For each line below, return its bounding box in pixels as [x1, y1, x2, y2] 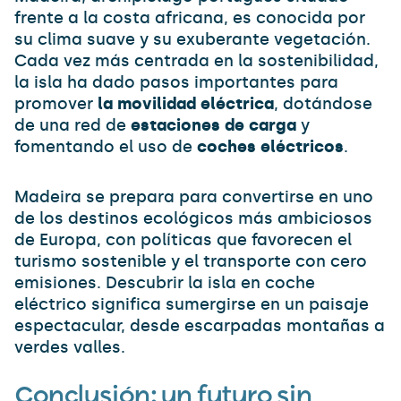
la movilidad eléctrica [98, 94, 274, 114]
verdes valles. [14, 337, 125, 357]
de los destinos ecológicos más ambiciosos [14, 209, 372, 228]
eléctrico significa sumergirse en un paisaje [14, 294, 369, 314]
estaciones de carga [131, 115, 296, 135]
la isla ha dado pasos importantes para [14, 73, 338, 92]
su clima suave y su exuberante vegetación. [14, 30, 371, 49]
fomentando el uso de [14, 137, 197, 157]
